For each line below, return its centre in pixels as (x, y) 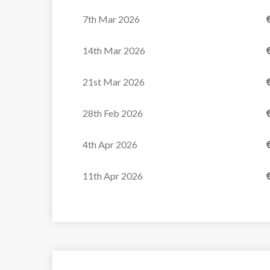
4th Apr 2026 (110, 144)
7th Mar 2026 (111, 19)
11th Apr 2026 (113, 176)
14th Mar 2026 (114, 50)
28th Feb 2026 (113, 113)
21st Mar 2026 (114, 82)
